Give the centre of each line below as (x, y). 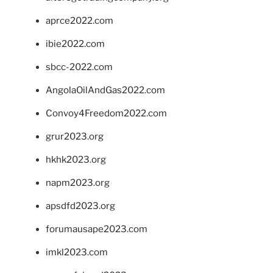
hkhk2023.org (76, 160)
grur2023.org (75, 137)
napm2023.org (78, 183)
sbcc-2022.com (79, 67)
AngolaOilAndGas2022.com (105, 90)
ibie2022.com (75, 44)
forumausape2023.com (97, 229)
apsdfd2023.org (80, 206)
